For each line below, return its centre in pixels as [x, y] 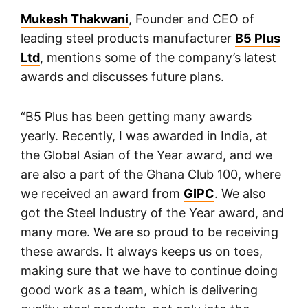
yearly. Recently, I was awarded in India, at [144, 136]
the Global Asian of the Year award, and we [146, 155]
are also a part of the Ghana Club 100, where [151, 175]
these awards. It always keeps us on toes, [142, 252]
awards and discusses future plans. [122, 77]
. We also [240, 194]
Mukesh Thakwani [75, 19]
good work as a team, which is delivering [139, 290]
